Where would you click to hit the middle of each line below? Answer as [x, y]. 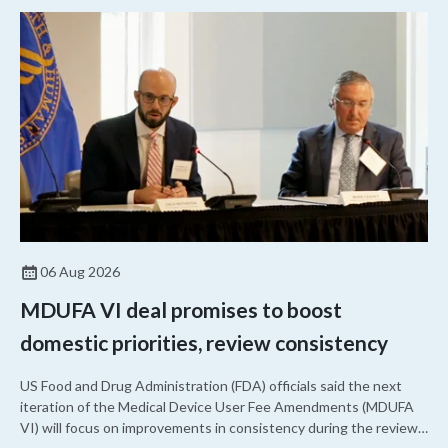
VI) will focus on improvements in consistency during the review [219, 428]
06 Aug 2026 [80, 272]
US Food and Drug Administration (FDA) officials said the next [211, 386]
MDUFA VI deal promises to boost [181, 310]
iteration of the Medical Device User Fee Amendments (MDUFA [217, 407]
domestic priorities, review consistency [204, 343]
